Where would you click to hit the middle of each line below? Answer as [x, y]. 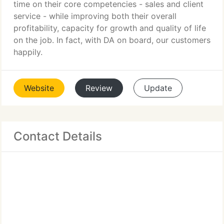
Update [158, 88]
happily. [28, 52]
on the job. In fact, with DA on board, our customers [112, 40]
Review [99, 88]
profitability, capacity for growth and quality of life [110, 28]
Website [39, 88]
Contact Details [58, 136]
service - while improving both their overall [95, 16]
